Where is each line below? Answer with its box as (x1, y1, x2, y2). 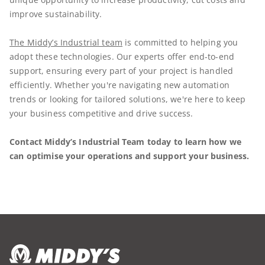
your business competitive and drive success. (9, 107, 196, 119)
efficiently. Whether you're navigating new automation (9, 79, 230, 91)
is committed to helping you (122, 36, 238, 48)
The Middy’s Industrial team (9, 36, 123, 48)
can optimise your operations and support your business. (9, 150, 250, 161)
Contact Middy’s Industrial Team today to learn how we (9, 135, 241, 147)
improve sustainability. (9, 8, 102, 20)
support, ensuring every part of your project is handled (9, 64, 234, 76)
